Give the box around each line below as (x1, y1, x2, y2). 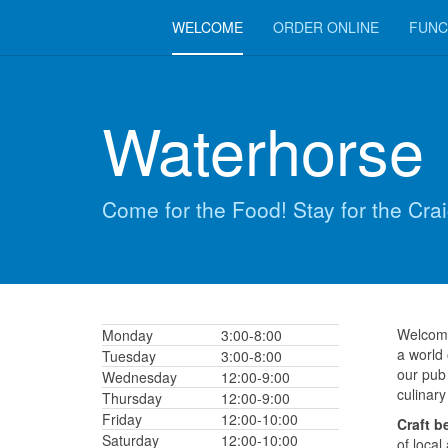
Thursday (102, 388, 162, 408)
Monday (102, 325, 153, 345)
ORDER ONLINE (273, 17, 379, 37)
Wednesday (102, 367, 181, 387)
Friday (102, 409, 142, 429)
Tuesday (102, 346, 156, 366)
